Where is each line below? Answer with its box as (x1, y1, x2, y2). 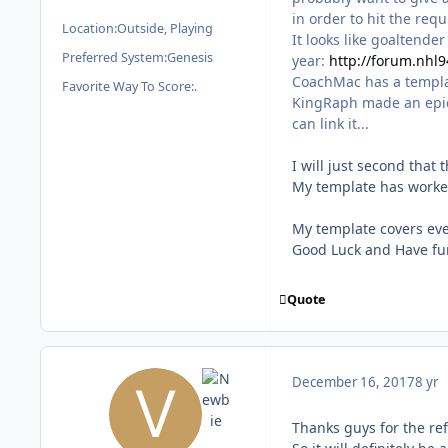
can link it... (292, 114, 369, 134)
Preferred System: (62, 48, 167, 66)
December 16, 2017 (292, 372, 415, 391)
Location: (62, 19, 117, 37)
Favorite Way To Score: (62, 78, 194, 96)
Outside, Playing (117, 19, 213, 37)
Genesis (167, 48, 213, 66)
